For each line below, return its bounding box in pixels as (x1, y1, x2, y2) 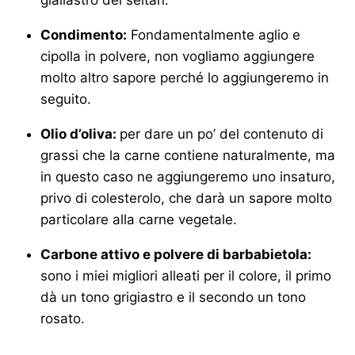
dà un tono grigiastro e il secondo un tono (40, 288, 306, 305)
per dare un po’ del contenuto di (120, 125, 323, 142)
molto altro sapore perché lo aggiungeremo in (40, 69, 329, 86)
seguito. (40, 90, 91, 107)
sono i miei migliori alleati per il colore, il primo (40, 267, 331, 284)
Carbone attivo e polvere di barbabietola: (40, 246, 311, 262)
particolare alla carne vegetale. (40, 211, 237, 227)
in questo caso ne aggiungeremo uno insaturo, (40, 168, 335, 185)
